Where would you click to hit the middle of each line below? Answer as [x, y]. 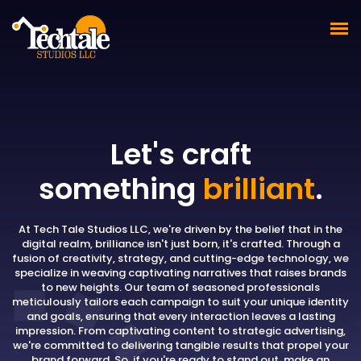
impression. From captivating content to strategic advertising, [180, 331]
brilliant [259, 189]
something [120, 189]
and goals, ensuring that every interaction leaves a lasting [180, 316]
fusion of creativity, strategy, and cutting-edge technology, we [180, 258]
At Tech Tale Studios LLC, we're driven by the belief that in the [180, 229]
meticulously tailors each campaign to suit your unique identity [180, 302]
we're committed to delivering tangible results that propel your [180, 345]
